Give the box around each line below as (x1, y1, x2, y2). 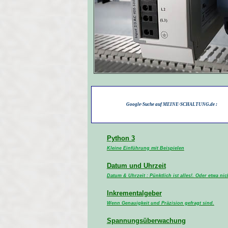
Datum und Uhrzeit (106, 162, 166, 169)
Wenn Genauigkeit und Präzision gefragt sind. (106, 201, 214, 206)
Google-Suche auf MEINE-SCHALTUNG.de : (126, 102, 217, 107)
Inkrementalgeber (106, 189, 162, 197)
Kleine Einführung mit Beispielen (106, 146, 184, 151)
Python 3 (106, 134, 135, 142)
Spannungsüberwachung (106, 217, 186, 224)
